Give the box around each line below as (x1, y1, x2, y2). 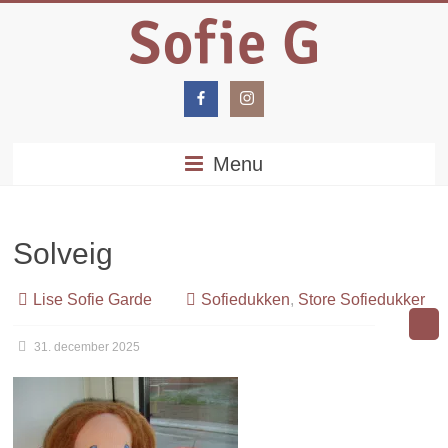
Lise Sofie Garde (33, 291, 153, 308)
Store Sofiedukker (298, 291, 426, 308)
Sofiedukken (201, 291, 291, 308)
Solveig (13, 237, 114, 270)
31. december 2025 (34, 340, 141, 354)
